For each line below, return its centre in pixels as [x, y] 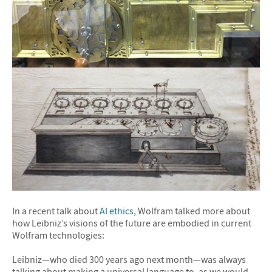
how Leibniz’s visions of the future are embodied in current [132, 223]
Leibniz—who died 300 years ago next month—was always [129, 259]
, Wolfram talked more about [192, 211]
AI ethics [117, 211]
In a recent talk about [56, 211]
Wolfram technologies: [58, 235]
